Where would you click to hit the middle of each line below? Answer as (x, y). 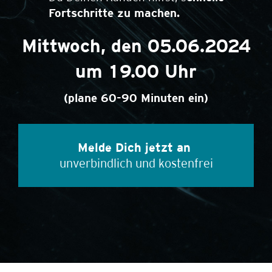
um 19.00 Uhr (136, 71)
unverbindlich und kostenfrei (136, 163)
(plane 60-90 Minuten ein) (136, 98)
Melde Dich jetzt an (136, 147)
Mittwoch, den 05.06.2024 (136, 46)
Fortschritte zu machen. (114, 13)
